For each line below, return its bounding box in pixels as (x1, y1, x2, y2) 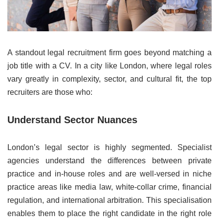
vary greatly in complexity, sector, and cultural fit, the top (7, 75, 212, 84)
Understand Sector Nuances (7, 114, 137, 126)
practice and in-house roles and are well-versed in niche (7, 170, 212, 178)
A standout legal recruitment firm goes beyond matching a (7, 48, 212, 57)
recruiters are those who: (7, 88, 92, 97)
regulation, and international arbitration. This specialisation (7, 196, 212, 205)
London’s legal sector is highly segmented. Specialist (7, 143, 212, 152)
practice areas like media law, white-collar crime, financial (7, 183, 212, 192)
